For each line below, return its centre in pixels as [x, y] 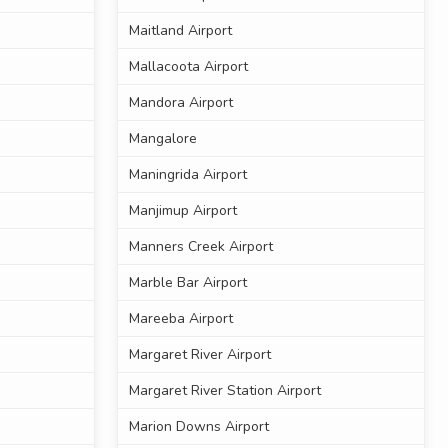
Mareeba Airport [180, 319]
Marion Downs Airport [198, 427]
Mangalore [162, 139]
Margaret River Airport [199, 355]
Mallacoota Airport [188, 67]
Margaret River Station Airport [224, 391]
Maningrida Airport [187, 175]
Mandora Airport [180, 103]
